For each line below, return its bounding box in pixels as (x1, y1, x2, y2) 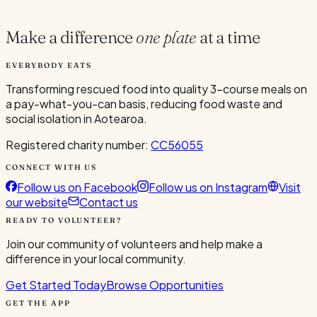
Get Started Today (6, 277, 106, 292)
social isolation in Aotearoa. (6, 111, 147, 127)
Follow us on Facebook (17, 179, 137, 195)
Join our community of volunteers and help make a (6, 236, 263, 251)
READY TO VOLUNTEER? (6, 215, 122, 225)
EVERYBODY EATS (6, 61, 93, 71)
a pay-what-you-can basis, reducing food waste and (6, 96, 282, 112)
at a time (196, 27, 260, 48)
